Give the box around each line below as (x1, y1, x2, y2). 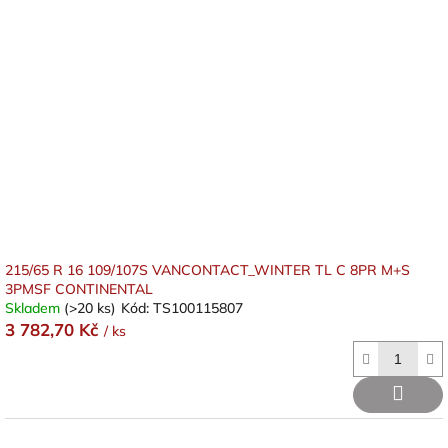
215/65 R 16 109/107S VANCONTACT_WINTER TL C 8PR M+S (5, 261, 410, 279)
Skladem (5, 299, 64, 317)
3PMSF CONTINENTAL (5, 280, 153, 298)
